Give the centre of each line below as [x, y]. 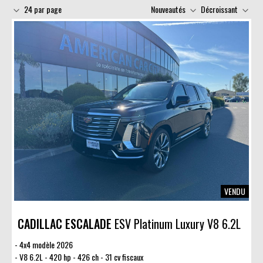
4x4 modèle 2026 [46, 245]
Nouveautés [168, 9]
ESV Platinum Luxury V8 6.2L [176, 224]
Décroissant [220, 9]
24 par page [43, 9]
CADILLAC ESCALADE [65, 224]
